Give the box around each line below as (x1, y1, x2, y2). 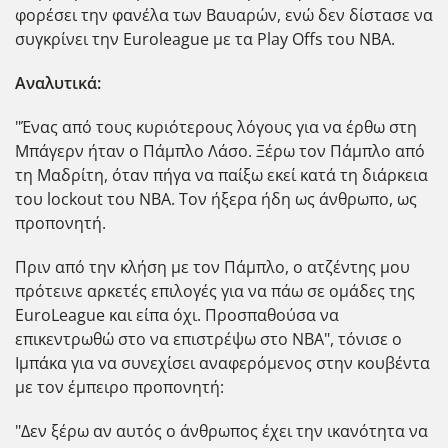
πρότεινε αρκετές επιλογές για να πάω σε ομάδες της (15, 279, 415, 302)
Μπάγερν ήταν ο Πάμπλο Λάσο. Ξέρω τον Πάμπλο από (15, 139, 425, 162)
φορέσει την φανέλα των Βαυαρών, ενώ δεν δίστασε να (15, 3, 433, 26)
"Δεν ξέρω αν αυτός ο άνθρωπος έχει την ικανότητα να (15, 419, 428, 442)
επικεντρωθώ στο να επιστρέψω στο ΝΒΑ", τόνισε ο (15, 327, 402, 350)
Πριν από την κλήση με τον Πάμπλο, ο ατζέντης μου (15, 255, 410, 278)
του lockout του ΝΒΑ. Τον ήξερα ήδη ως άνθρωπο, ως (15, 187, 417, 210)
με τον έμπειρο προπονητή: (15, 375, 224, 398)
